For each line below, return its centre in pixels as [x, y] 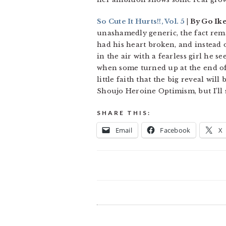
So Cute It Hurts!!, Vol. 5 [141, 21]
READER [121, 213]
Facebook [175, 130]
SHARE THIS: [124, 113]
